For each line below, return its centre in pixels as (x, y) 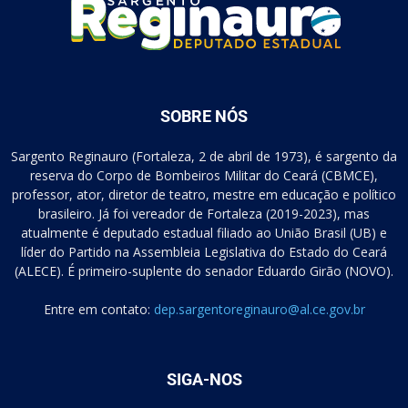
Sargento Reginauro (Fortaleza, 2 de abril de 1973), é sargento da (204, 156)
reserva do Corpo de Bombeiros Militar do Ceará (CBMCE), (204, 175)
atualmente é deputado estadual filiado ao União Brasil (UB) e (204, 232)
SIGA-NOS (204, 379)
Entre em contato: (98, 309)
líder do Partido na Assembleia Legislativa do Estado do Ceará (204, 251)
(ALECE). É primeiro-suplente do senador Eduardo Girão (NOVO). (204, 270)
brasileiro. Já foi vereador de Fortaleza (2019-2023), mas (204, 213)
